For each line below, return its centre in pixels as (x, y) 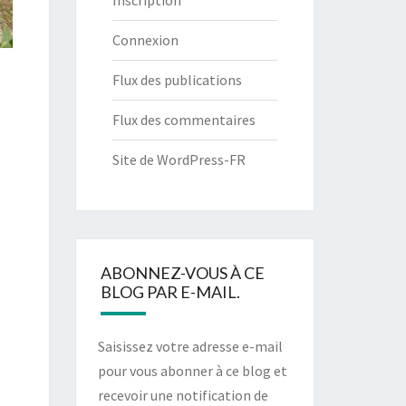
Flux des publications (177, 80)
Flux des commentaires (184, 120)
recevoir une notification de (183, 395)
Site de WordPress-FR (179, 159)
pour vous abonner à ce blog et (192, 371)
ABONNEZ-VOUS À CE (182, 273)
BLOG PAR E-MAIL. (170, 292)
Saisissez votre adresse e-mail (190, 346)
